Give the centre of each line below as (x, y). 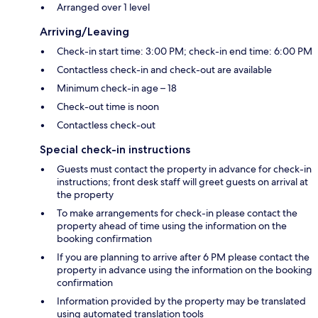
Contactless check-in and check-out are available (164, 69)
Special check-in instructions (115, 149)
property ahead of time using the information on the (172, 225)
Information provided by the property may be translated (181, 301)
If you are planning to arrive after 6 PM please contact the (183, 257)
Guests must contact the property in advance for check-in (184, 169)
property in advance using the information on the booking (185, 269)
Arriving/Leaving (84, 31)
